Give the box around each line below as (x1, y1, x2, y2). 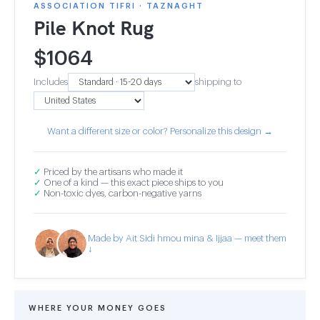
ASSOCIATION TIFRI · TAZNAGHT (34, 2, 204, 10)
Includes (34, 77, 68, 86)
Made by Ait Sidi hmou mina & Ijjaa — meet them (88, 233, 286, 243)
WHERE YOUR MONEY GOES (29, 304, 166, 312)
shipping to (195, 77, 241, 86)
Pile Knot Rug (34, 15, 154, 40)
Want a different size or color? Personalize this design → (47, 126, 273, 136)
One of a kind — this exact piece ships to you (41, 178, 224, 187)
